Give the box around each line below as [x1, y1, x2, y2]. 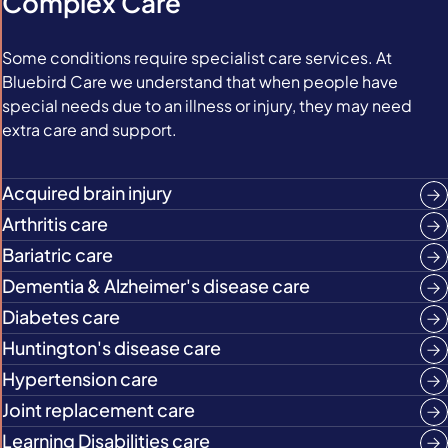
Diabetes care [2, 305, 120, 328]
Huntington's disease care [2, 336, 221, 359]
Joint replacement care [2, 398, 195, 421]
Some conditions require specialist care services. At [2, 47, 392, 68]
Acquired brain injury [2, 181, 172, 204]
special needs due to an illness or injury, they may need [2, 95, 412, 116]
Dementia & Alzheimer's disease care [2, 274, 310, 297]
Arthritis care [2, 212, 108, 235]
